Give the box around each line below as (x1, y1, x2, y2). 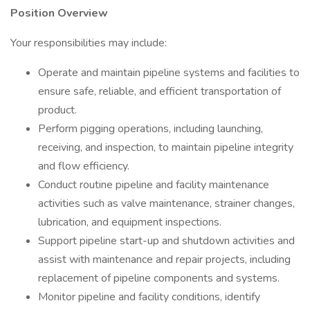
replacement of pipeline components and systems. (38, 271, 280, 286)
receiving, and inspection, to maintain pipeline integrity (38, 140, 293, 155)
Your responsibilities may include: (10, 35, 167, 51)
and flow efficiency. (38, 158, 129, 174)
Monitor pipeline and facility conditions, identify (38, 289, 260, 304)
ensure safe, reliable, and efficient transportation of (38, 84, 281, 99)
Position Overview (10, 6, 108, 21)
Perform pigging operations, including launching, (38, 121, 263, 136)
